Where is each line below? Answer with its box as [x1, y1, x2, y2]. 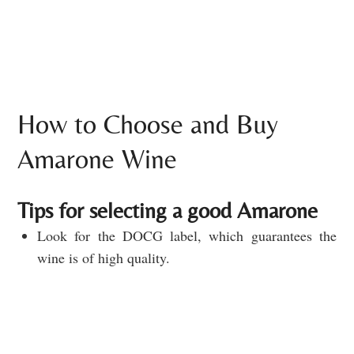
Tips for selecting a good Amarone [17, 198, 318, 224]
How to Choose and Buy [17, 108, 278, 141]
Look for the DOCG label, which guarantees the [37, 226, 337, 246]
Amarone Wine [17, 143, 177, 175]
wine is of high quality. [37, 248, 170, 268]
